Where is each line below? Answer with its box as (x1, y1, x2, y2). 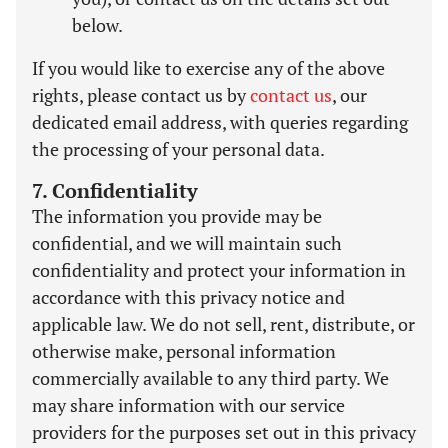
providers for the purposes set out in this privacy (32, 420, 416, 444)
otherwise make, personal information (32, 339, 336, 363)
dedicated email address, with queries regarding (32, 110, 408, 134)
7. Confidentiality (32, 177, 198, 204)
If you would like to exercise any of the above (32, 56, 385, 80)
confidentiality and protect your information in (32, 258, 406, 282)
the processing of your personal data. (32, 137, 325, 161)
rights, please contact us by (32, 83, 250, 107)
